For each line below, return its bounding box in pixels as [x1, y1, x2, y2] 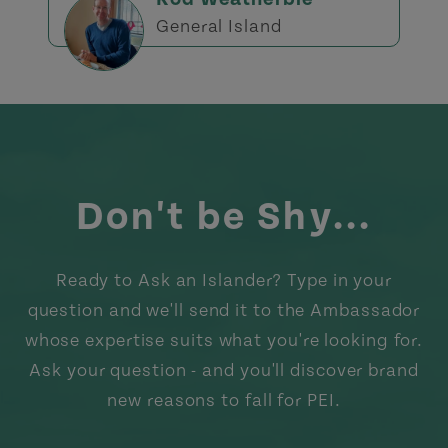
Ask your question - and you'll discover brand [29, 360, 419, 381]
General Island [156, 16, 282, 37]
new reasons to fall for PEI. [107, 390, 341, 411]
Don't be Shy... [75, 195, 373, 240]
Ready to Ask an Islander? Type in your [55, 270, 393, 291]
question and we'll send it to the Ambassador [27, 300, 421, 321]
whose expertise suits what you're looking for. [24, 330, 424, 351]
